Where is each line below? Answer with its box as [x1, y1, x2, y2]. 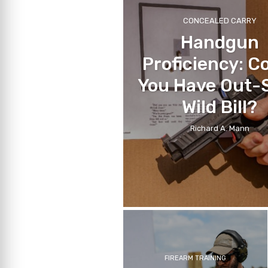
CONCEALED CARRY [182, 16, 257, 25]
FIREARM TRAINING [164, 254, 226, 262]
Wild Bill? [182, 96, 258, 118]
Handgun [180, 31, 259, 53]
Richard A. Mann [190, 123, 249, 133]
